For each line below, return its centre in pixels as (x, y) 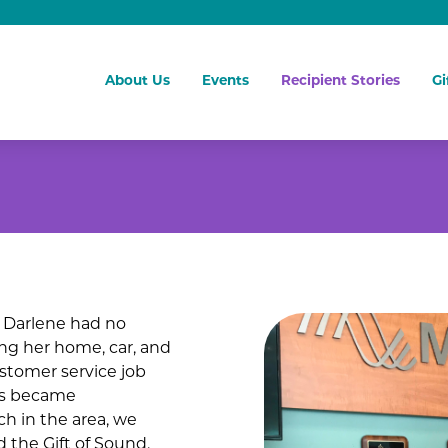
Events (225, 82)
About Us (137, 82)
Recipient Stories (340, 82)
